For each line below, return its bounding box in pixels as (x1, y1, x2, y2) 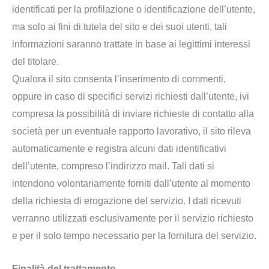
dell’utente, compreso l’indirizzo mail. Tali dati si (12, 161, 214, 172)
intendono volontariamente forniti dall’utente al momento (12, 178, 250, 189)
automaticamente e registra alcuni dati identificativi (12, 144, 226, 154)
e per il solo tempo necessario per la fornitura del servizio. (12, 231, 256, 241)
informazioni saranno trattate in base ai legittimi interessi (12, 39, 250, 50)
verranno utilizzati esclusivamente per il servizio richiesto (12, 213, 253, 224)
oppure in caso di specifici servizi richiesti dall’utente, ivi (12, 91, 249, 102)
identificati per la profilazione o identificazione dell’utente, (12, 4, 255, 15)
